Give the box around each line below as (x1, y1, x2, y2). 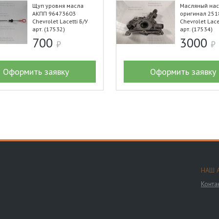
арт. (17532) (32, 25, 66, 33)
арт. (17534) (179, 25, 213, 33)
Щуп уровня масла (32, 2, 84, 9)
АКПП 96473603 (32, 10, 76, 17)
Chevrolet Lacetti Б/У (32, 18, 88, 25)
